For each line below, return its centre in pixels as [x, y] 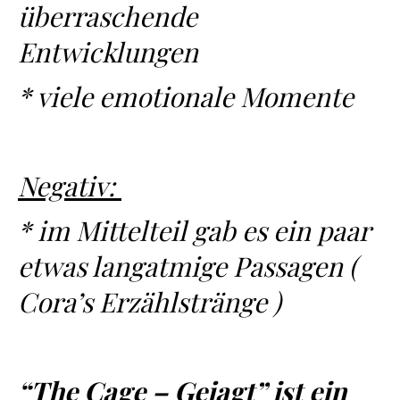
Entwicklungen [108, 52]
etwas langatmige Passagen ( [187, 266]
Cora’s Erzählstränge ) [150, 302]
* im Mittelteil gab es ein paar [194, 230]
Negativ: [70, 186]
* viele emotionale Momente [186, 96]
